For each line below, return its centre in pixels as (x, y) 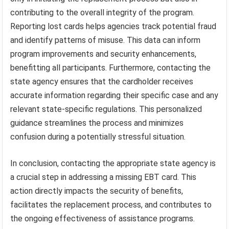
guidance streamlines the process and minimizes (97, 123)
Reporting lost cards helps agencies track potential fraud (113, 27)
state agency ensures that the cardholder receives (102, 82)
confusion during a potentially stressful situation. (98, 137)
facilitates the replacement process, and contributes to (111, 205)
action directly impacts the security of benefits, (97, 191)
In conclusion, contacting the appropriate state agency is (113, 164)
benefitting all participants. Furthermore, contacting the (111, 68)
